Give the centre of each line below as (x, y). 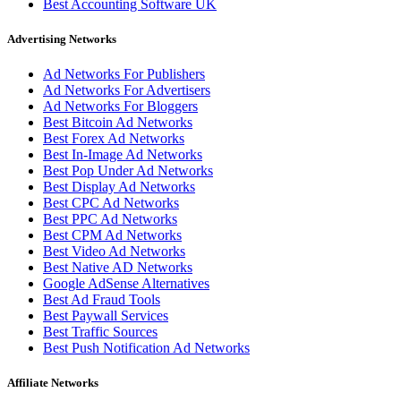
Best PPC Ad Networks (110, 218)
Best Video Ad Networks (114, 251)
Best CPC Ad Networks (111, 202)
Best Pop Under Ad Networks (128, 170)
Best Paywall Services (106, 315)
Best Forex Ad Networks (114, 138)
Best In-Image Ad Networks (123, 154)
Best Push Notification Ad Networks (146, 347)
